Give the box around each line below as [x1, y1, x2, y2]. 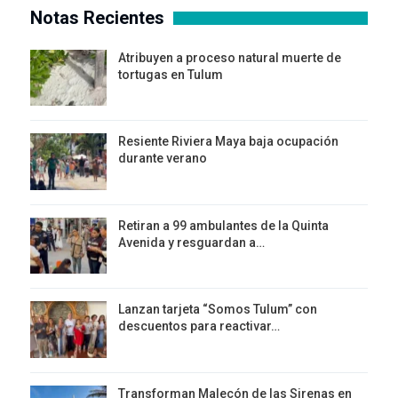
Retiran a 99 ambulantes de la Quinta [118, 218, 329, 233]
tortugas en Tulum [118, 67, 223, 82]
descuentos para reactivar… [118, 319, 280, 334]
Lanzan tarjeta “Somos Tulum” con [118, 302, 317, 317]
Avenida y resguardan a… [118, 235, 265, 250]
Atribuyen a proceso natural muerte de [118, 50, 341, 65]
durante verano [118, 151, 207, 166]
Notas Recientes [30, 6, 164, 28]
